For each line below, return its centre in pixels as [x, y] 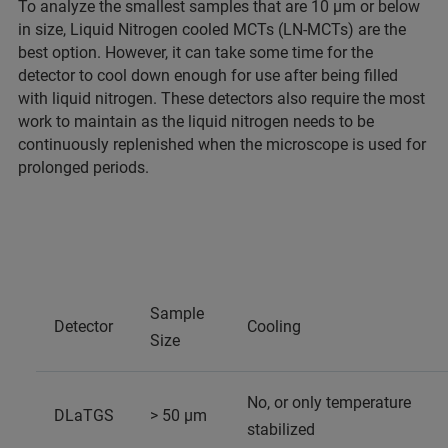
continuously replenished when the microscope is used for [222, 144]
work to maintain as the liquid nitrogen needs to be [196, 121]
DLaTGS [84, 415]
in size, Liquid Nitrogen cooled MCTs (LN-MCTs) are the [212, 29]
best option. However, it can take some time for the [195, 52]
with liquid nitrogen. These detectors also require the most [221, 98]
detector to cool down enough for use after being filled [208, 75]
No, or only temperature [329, 402]
